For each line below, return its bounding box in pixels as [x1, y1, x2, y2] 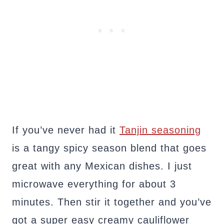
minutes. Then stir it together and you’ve [12, 196, 211, 207]
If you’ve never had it [12, 124, 119, 135]
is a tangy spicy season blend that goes [12, 142, 206, 153]
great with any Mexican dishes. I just [12, 160, 192, 171]
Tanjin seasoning [119, 124, 201, 135]
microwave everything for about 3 [12, 178, 176, 189]
